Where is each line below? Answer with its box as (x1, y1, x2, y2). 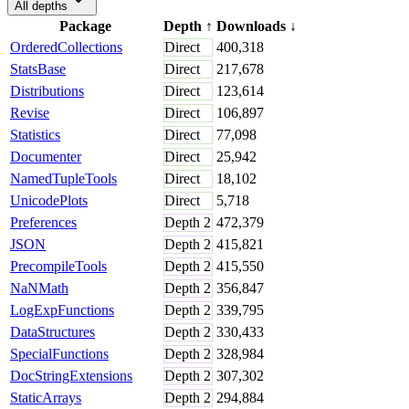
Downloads (216, 17, 286, 34)
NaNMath (10, 279, 68, 296)
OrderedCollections (10, 38, 122, 55)
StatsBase (10, 60, 66, 77)
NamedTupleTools (10, 170, 117, 186)
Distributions (10, 82, 84, 99)
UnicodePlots (10, 192, 88, 208)
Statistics (10, 126, 60, 142)
